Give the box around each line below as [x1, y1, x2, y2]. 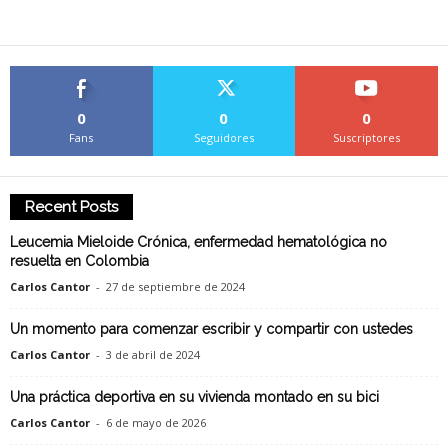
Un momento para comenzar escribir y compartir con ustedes [10, 321, 413, 338]
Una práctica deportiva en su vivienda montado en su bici [10, 389, 379, 406]
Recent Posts [25, 198, 118, 217]
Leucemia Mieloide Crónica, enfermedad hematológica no [10, 234, 387, 251]
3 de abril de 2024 [106, 347, 200, 363]
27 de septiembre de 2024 [106, 279, 245, 295]
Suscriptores [333, 130, 401, 146]
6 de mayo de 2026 [106, 415, 206, 431]
